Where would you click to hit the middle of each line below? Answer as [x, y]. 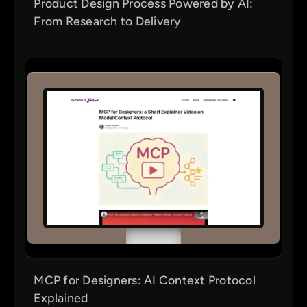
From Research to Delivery [108, 21]
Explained [61, 298]
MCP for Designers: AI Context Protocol [145, 280]
